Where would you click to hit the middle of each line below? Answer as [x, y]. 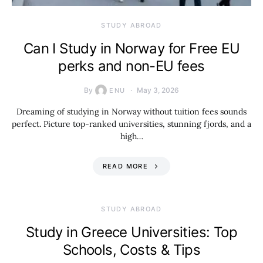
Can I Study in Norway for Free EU [131, 48]
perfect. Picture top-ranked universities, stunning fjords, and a [131, 124]
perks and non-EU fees [131, 66]
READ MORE [125, 166]
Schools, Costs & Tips [131, 250]
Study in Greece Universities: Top [131, 232]
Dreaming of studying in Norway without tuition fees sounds [131, 112]
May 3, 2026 [158, 90]
